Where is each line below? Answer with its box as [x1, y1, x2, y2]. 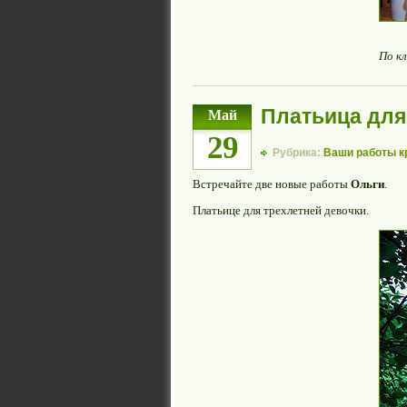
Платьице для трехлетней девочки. [193, 203, 369, 218]
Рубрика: [273, 145, 323, 159]
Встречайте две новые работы [193, 176, 351, 191]
